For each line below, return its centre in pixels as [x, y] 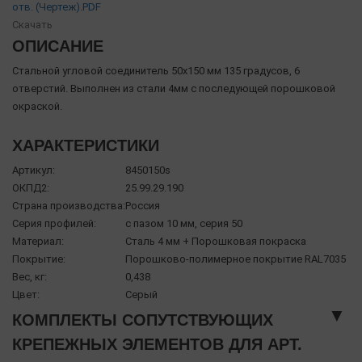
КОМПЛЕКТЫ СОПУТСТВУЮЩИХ [143, 320]
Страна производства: [69, 205]
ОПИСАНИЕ [58, 46]
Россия [143, 205]
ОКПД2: [31, 187]
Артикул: [34, 170]
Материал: [38, 241]
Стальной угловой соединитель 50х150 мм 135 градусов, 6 [156, 70]
